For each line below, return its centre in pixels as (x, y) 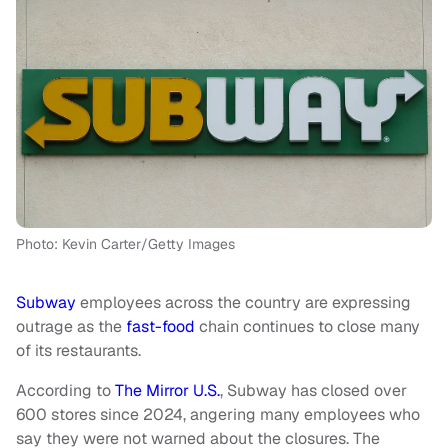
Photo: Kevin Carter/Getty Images (125, 244)
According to (65, 391)
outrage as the (71, 327)
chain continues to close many (307, 327)
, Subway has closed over (313, 391)
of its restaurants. (78, 351)
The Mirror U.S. (167, 391)
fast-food (160, 327)
